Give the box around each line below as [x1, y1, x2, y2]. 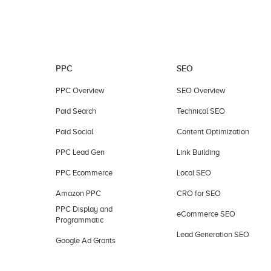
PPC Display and [56, 204, 113, 214]
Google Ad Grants [56, 235, 116, 245]
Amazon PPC [56, 188, 101, 198]
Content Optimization [177, 126, 249, 136]
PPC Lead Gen [56, 147, 105, 157]
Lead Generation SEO [177, 229, 249, 239]
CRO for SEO [177, 188, 221, 198]
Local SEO [177, 168, 211, 177]
